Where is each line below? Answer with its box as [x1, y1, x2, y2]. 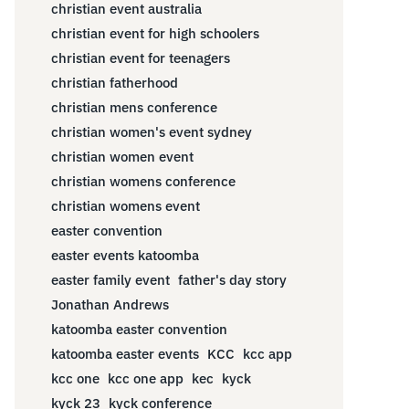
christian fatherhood [51, 73, 178, 91]
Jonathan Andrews [51, 295, 169, 313]
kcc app [243, 344, 292, 362]
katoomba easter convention [51, 320, 227, 338]
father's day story [178, 270, 287, 288]
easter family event [51, 270, 170, 288]
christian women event [51, 147, 194, 165]
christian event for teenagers [51, 48, 230, 67]
